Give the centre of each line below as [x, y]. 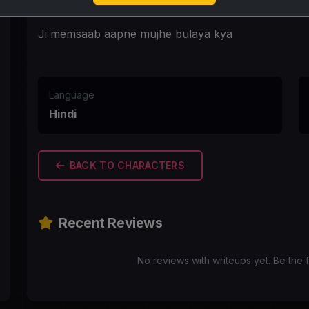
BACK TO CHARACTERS [127, 166]
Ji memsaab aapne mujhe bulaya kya [135, 33]
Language [71, 94]
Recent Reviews [111, 222]
